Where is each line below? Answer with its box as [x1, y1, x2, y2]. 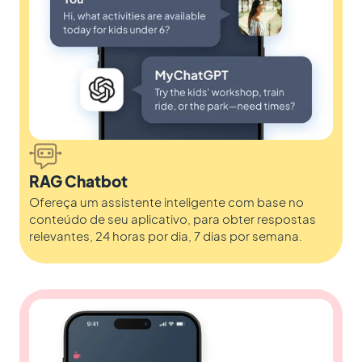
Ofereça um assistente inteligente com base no [29, 193, 304, 209]
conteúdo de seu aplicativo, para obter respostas [29, 210, 316, 226]
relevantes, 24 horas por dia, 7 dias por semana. [29, 227, 302, 243]
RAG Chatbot [29, 170, 128, 191]
